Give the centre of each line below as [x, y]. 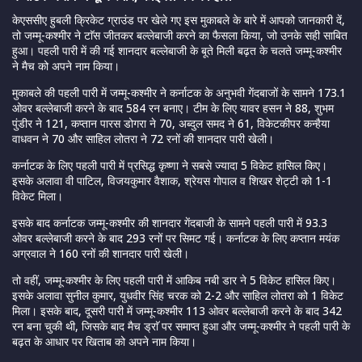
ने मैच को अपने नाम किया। [66, 66]
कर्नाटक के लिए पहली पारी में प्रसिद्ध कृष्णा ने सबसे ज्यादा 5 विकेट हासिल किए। [170, 166]
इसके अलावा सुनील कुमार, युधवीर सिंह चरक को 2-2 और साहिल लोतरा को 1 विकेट [178, 296]
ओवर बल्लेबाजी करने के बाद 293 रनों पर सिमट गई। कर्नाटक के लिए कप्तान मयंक [176, 238]
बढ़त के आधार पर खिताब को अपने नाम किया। [104, 342]
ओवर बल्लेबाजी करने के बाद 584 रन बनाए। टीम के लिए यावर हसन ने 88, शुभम [173, 108]
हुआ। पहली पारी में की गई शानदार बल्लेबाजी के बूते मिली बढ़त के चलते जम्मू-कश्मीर [177, 51]
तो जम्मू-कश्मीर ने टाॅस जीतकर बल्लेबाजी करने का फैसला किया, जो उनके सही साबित [180, 36]
